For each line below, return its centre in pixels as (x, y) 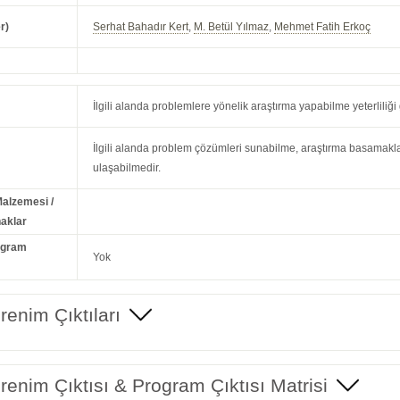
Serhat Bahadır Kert (141, 27)
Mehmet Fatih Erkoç (323, 27)
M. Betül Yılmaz (232, 27)
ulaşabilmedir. (127, 168)
